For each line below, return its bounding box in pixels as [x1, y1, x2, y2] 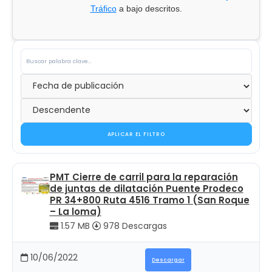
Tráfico [90, 4, 117, 13]
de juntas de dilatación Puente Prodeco [49, 182, 243, 195]
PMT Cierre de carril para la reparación [49, 170, 238, 183]
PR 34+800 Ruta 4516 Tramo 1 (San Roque [49, 193, 250, 206]
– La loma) [49, 205, 101, 218]
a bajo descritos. [116, 4, 182, 13]
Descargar [152, 256, 185, 263]
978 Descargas [100, 220, 167, 232]
